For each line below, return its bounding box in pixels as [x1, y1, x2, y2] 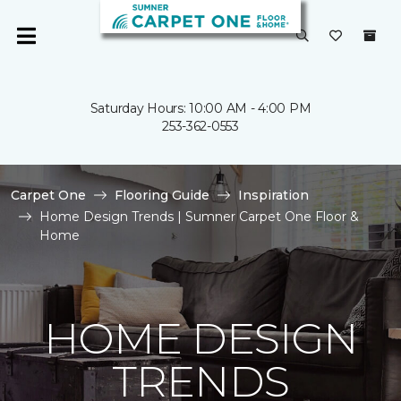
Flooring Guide [115, 187, 209, 203]
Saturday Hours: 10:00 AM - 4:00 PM [90, 100, 311, 116]
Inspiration [238, 187, 309, 203]
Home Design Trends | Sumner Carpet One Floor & [39, 209, 359, 225]
